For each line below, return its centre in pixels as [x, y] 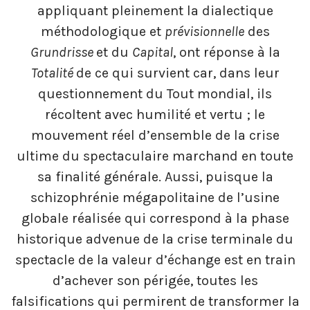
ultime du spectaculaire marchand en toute [155, 156]
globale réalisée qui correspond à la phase [155, 219]
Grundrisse [63, 53]
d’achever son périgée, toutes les [155, 281]
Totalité [53, 73]
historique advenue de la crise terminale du [155, 239]
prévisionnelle [204, 32]
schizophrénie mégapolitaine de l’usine [155, 198]
